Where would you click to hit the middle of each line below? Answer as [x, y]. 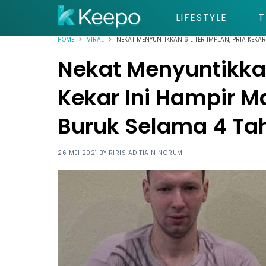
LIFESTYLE [201, 18]
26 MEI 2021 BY [83, 153]
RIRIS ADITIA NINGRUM [145, 153]
